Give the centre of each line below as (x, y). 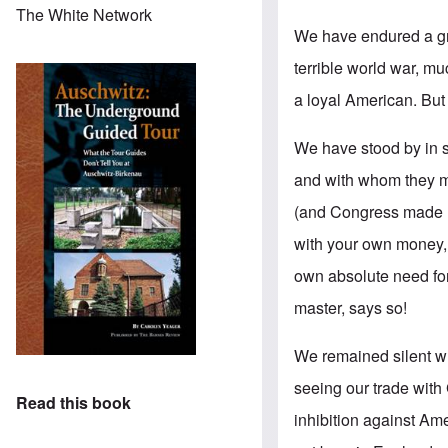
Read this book (73, 403)
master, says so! (351, 307)
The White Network (84, 14)
